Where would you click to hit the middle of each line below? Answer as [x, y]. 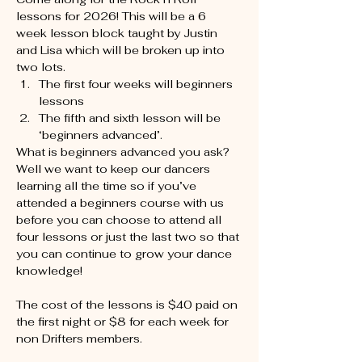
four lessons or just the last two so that [129, 237]
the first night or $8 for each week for [124, 322]
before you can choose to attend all [120, 220]
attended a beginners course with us [122, 203]
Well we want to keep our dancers [115, 169]
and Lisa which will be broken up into [122, 50]
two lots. [41, 67]
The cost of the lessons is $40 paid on [128, 305]
